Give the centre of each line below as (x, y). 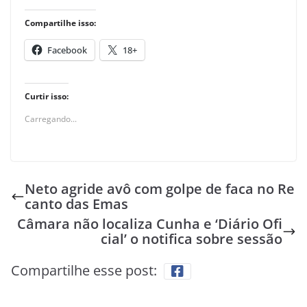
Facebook (67, 50)
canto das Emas (76, 204)
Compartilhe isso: (60, 23)
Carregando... (51, 119)
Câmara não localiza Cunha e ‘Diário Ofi (150, 224)
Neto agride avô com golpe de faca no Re (160, 189)
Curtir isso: (47, 97)
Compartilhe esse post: (84, 271)
